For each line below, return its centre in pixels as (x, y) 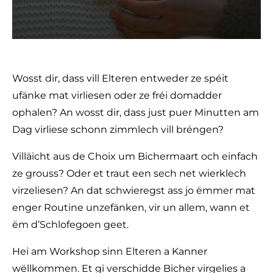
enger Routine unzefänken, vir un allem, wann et (131, 208)
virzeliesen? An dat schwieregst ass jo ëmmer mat (134, 191)
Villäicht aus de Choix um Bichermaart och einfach (135, 157)
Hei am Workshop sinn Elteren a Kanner (110, 252)
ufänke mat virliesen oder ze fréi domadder (117, 96)
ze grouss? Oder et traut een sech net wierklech (129, 174)
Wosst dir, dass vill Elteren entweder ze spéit (120, 79)
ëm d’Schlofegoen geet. (70, 225)
